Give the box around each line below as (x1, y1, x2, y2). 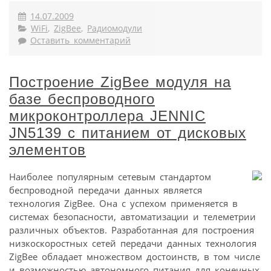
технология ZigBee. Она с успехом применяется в (9, 197, 238, 209)
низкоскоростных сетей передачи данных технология (9, 237, 256, 249)
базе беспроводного (9, 90, 155, 107)
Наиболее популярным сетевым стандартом (9, 170, 211, 183)
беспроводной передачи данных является (9, 183, 202, 196)
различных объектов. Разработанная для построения (9, 223, 254, 236)
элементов (9, 141, 86, 158)
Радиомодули (87, 22, 142, 34)
